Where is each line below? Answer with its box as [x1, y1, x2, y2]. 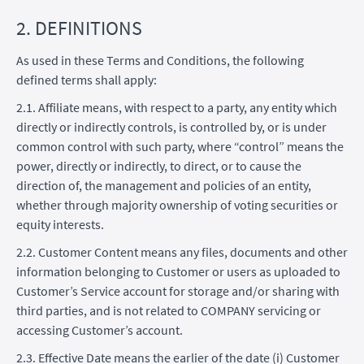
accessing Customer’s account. [16, 321, 183, 338]
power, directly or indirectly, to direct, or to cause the [16, 157, 301, 174]
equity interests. [16, 215, 104, 232]
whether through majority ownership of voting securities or [16, 196, 338, 213]
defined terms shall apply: [16, 71, 157, 88]
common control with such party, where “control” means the [16, 137, 344, 154]
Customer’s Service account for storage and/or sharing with [16, 282, 340, 299]
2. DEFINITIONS [16, 15, 142, 41]
